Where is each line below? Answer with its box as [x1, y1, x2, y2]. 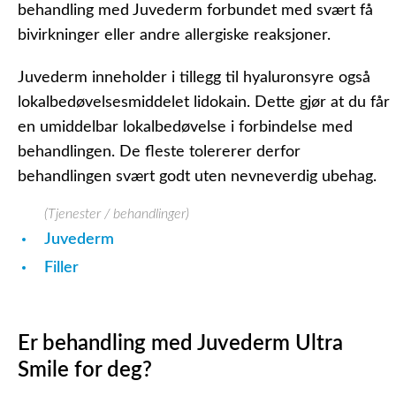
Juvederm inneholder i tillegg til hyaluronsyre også [18, 70, 370, 86]
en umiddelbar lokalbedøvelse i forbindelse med [18, 119, 353, 135]
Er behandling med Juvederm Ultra [18, 333, 343, 354]
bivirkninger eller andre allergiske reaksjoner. [18, 27, 331, 43]
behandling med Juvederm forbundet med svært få [18, 3, 373, 19]
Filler [44, 260, 79, 276]
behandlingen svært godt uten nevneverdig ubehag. [18, 169, 377, 185]
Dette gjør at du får [250, 95, 390, 110]
